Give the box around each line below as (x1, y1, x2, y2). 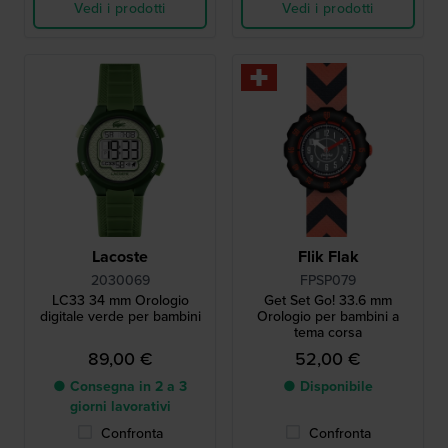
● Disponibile (283, 375, 373, 397)
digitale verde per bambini (39, 305, 201, 327)
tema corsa (294, 321, 362, 343)
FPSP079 (300, 269, 356, 291)
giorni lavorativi (69, 395, 171, 417)
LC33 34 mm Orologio (51, 289, 189, 311)
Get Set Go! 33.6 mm (264, 289, 392, 311)
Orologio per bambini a (257, 305, 399, 327)
